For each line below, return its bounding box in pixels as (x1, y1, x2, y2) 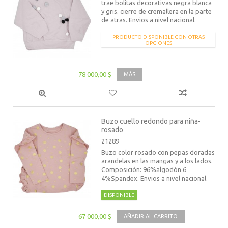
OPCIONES (145, 40, 172, 46)
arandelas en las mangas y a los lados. (101, 157, 213, 165)
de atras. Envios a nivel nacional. (101, 16, 196, 24)
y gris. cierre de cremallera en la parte (101, 8, 212, 15)
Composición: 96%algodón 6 (101, 166, 187, 174)
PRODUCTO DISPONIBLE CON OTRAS (112, 34, 205, 40)
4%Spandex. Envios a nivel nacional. (101, 175, 208, 182)
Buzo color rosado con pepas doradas (101, 149, 215, 156)
